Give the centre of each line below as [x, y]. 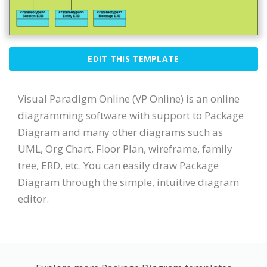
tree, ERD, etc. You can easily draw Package [118, 166]
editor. [33, 199]
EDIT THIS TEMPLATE [133, 59]
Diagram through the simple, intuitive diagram [128, 182]
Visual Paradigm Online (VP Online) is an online [129, 99]
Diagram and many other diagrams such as [120, 132]
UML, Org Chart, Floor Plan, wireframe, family [125, 149]
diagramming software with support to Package [131, 116]
